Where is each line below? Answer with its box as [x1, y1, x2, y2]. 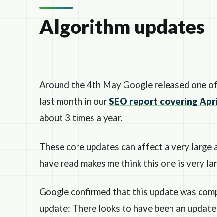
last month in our [39, 95, 109, 107]
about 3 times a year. [39, 112, 123, 124]
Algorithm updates [39, 14, 205, 38]
